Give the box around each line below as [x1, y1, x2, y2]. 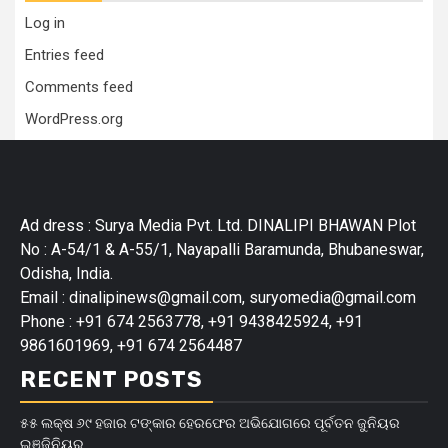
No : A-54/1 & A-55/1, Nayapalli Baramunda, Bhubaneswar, [20, 240, 424, 259]
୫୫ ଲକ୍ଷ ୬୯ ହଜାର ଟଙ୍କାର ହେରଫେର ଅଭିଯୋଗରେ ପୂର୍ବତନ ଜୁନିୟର [20, 415, 400, 431]
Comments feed [25, 78, 133, 96]
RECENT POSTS [20, 366, 203, 393]
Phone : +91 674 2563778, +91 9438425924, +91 [20, 312, 363, 331]
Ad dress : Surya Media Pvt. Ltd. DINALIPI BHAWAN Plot [20, 216, 416, 235]
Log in [25, 14, 65, 32]
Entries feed [25, 46, 104, 64]
